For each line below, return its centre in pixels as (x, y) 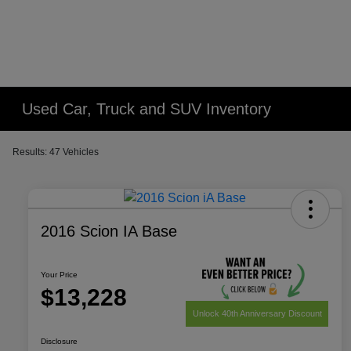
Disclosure (59, 341)
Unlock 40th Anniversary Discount (257, 313)
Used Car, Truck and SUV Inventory (147, 109)
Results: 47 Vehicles (56, 152)
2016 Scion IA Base (109, 232)
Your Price (59, 275)
